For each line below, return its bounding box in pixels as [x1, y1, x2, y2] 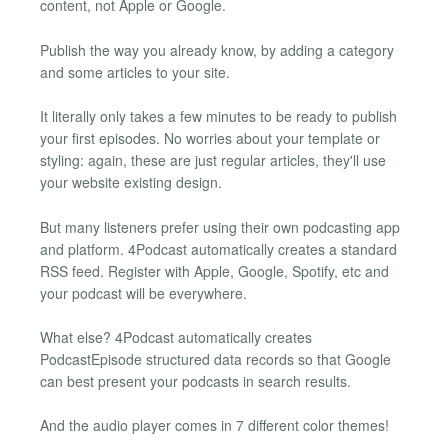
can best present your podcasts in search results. [40, 370, 351, 391]
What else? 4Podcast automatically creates [40, 326, 312, 347]
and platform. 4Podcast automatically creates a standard [40, 238, 397, 259]
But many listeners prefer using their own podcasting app [40, 216, 400, 237]
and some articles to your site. [40, 61, 230, 82]
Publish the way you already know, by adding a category [40, 39, 394, 60]
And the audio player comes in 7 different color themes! [40, 415, 389, 436]
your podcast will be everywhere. [40, 282, 247, 303]
